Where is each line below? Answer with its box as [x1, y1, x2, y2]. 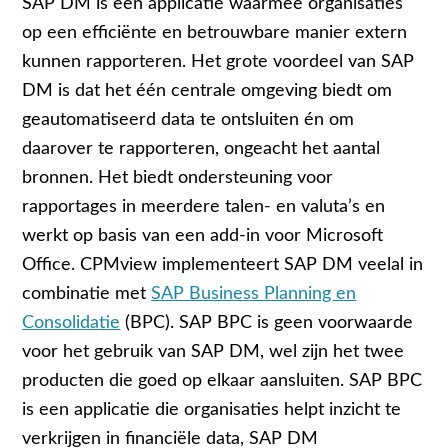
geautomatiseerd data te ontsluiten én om [22, 110, 355, 128]
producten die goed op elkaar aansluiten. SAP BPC [22, 371, 423, 389]
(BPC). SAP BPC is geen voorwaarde [120, 313, 414, 331]
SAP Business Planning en [151, 284, 357, 302]
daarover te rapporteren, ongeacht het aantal [22, 139, 381, 157]
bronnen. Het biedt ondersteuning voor [22, 168, 334, 186]
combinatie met [22, 284, 152, 302]
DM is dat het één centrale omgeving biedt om [22, 81, 393, 99]
